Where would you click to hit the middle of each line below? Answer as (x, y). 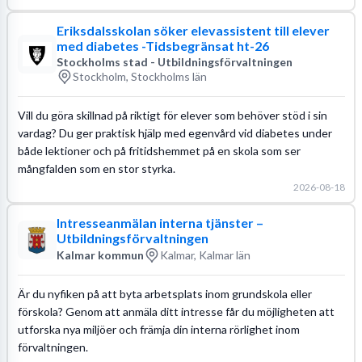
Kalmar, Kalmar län (205, 255)
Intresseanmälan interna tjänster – (160, 222)
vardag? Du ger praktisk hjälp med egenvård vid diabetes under (175, 133)
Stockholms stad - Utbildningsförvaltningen (174, 61)
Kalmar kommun (100, 255)
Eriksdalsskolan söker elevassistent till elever (193, 30)
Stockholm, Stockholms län (139, 76)
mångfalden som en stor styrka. (96, 168)
